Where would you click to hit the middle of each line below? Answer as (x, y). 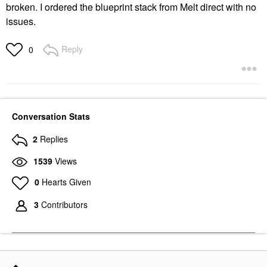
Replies (54, 139)
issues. (22, 21)
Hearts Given (66, 181)
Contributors (64, 205)
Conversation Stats (51, 116)
